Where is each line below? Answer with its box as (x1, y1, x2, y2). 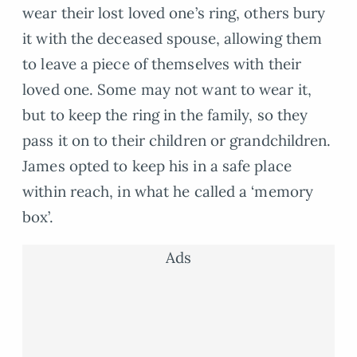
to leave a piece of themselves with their (22, 53, 302, 73)
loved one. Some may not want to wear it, (22, 79, 312, 99)
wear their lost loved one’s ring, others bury (22, 2, 326, 22)
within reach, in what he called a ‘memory (22, 181, 314, 201)
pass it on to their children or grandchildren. (22, 130, 331, 150)
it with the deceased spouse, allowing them (22, 28, 323, 48)
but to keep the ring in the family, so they (22, 104, 308, 124)
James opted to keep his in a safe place (22, 155, 292, 175)
